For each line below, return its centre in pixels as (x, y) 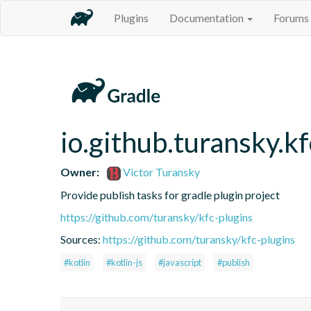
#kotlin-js (124, 262)
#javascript (180, 262)
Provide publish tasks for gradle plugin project (170, 194)
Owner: (80, 171)
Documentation (208, 18)
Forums (291, 18)
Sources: (82, 239)
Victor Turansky (161, 171)
